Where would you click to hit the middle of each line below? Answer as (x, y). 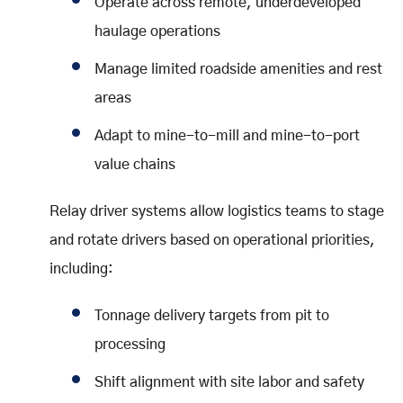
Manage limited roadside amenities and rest (238, 69)
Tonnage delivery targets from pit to (212, 315)
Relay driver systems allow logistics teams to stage (217, 211)
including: (81, 269)
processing (130, 344)
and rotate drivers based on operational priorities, (212, 240)
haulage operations (157, 31)
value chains (135, 164)
